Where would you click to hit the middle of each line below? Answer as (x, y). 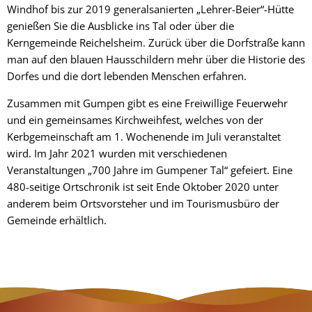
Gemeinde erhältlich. (57, 220)
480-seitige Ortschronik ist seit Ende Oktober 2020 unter (143, 186)
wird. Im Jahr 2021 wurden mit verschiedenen (117, 153)
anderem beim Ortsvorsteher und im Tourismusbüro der (143, 203)
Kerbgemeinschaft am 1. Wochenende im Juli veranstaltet (144, 136)
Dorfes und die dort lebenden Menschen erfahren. (127, 76)
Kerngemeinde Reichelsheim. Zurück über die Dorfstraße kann (156, 42)
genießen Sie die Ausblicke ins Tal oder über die (120, 25)
